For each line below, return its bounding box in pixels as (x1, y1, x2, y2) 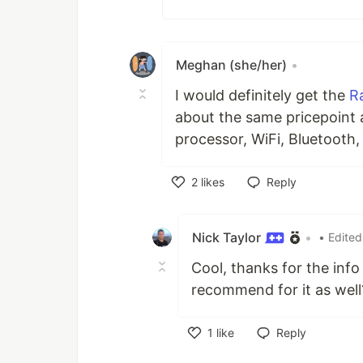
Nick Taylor (192, 228, 264, 246)
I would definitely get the (175, 86, 349, 104)
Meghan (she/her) (176, 56, 287, 73)
